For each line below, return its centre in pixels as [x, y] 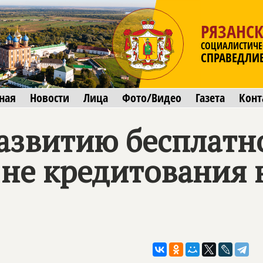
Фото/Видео [152, 98]
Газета [210, 98]
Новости [50, 98]
